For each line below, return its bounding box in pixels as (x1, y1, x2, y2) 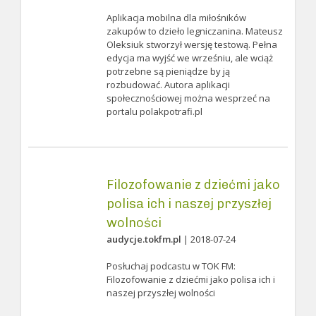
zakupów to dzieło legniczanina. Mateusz (106, 25, 283, 37)
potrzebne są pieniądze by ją (106, 65, 230, 78)
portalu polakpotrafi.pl (106, 105, 202, 118)
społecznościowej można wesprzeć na (106, 92, 270, 104)
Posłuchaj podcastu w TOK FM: (106, 260, 236, 272)
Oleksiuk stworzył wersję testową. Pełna (106, 38, 277, 51)
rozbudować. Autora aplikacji (106, 78, 230, 91)
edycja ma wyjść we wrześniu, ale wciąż (106, 51, 273, 64)
